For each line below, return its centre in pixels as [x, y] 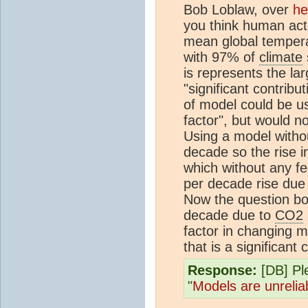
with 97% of [221, 57]
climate [281, 57]
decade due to [229, 215]
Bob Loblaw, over [238, 9]
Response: [222, 270]
